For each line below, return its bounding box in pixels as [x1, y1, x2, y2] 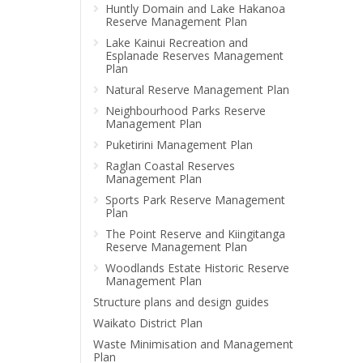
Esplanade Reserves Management [105, 48, 284, 63]
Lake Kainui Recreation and [105, 35, 248, 50]
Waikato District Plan [93, 315, 203, 331]
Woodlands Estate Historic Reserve [105, 260, 289, 275]
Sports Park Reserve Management [105, 192, 285, 207]
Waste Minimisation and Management [93, 336, 293, 352]
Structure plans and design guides [93, 294, 269, 310]
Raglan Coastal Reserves [105, 158, 235, 173]
